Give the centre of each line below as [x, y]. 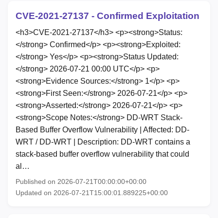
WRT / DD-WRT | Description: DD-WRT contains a [103, 142]
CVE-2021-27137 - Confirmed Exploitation [108, 16]
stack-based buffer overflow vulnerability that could [102, 154]
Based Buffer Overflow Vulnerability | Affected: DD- [102, 129]
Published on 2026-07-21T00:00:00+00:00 [81, 181]
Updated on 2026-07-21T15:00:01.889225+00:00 [92, 192]
